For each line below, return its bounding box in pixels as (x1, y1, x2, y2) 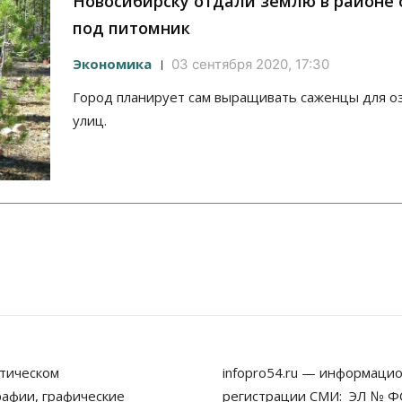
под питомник (73, 17, 190, 39)
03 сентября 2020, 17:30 (171, 56, 329, 74)
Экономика (73, 55, 152, 74)
